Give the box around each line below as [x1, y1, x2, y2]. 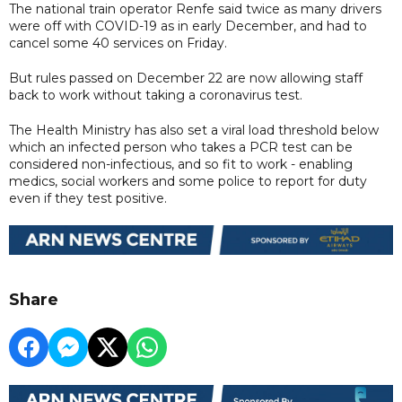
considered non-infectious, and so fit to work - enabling [9, 155, 353, 172]
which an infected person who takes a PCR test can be [9, 138, 353, 155]
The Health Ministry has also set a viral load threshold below [9, 121, 379, 138]
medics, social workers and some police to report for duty [9, 172, 367, 189]
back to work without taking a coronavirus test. [9, 86, 302, 103]
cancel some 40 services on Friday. [9, 34, 227, 51]
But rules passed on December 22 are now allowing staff [9, 69, 363, 86]
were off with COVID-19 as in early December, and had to [9, 17, 367, 34]
